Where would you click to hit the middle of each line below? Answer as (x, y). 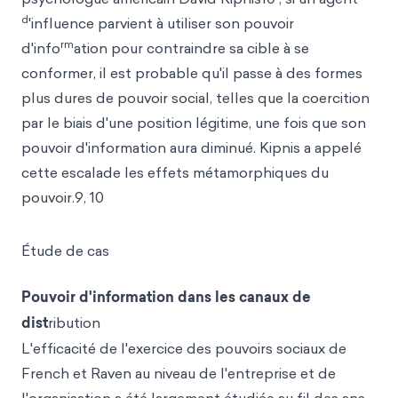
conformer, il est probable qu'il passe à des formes (192, 73)
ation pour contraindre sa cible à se (191, 48)
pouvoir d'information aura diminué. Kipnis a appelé (191, 147)
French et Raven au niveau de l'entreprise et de (179, 373)
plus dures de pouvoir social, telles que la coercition (195, 98)
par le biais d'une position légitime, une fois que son (194, 123)
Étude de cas (65, 251)
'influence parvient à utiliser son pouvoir (161, 23)
